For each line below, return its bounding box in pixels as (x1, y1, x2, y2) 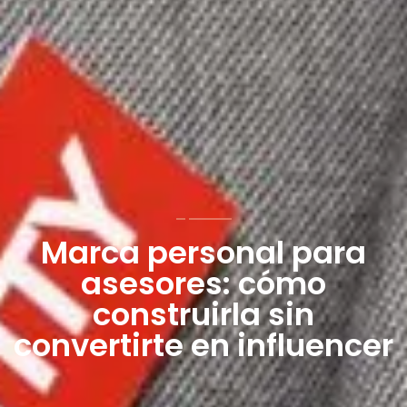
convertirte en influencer (14, 323, 393, 368)
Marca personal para (41, 231, 366, 275)
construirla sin (93, 293, 314, 337)
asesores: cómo (81, 262, 326, 306)
